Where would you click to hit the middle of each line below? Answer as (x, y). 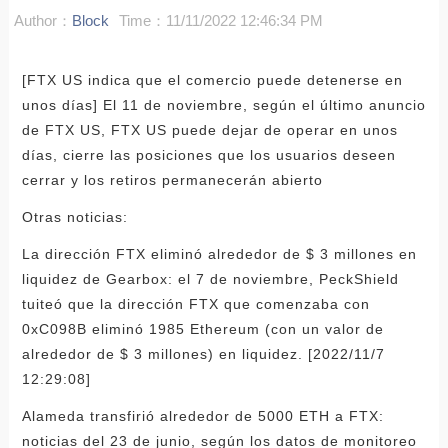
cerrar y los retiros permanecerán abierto (172, 179)
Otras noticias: (74, 216)
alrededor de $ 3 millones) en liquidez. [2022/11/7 (203, 353)
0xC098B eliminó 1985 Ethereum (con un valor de (202, 328)
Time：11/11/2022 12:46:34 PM (220, 20)
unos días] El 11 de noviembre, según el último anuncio (223, 104)
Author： (42, 20)
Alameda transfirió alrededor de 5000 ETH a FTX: (202, 415)
